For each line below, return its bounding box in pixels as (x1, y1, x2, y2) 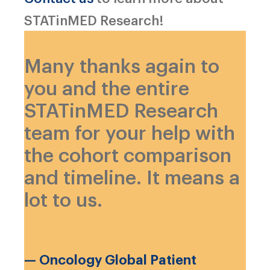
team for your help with (24, 118, 235, 145)
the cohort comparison (24, 140, 231, 167)
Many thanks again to (24, 51, 219, 78)
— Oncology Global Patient (24, 250, 196, 268)
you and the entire (24, 74, 189, 100)
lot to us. (24, 185, 102, 212)
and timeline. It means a (24, 163, 240, 189)
